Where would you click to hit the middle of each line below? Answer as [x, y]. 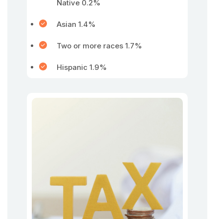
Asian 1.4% [76, 24]
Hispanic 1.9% [82, 67]
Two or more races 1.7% [99, 46]
